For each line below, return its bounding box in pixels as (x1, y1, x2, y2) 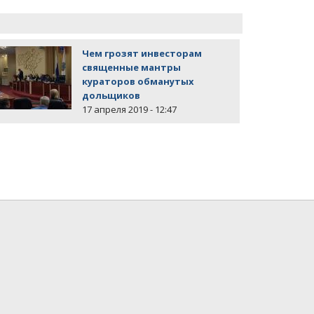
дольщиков (82, 89, 140, 102)
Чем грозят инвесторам (82, 47, 202, 60)
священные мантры (82, 61, 181, 74)
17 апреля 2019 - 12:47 (82, 103, 177, 116)
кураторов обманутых (82, 75, 194, 88)
